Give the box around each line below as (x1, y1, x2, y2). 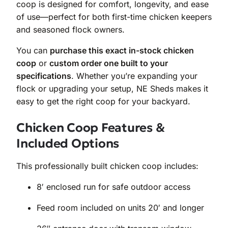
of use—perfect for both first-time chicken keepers (16, 11, 212, 22)
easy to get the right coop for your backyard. (16, 96, 190, 106)
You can (16, 45, 50, 55)
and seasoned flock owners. (16, 24, 125, 35)
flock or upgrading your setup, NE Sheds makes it (16, 83, 208, 94)
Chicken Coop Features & (16, 120, 165, 135)
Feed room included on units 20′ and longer (37, 202, 204, 213)
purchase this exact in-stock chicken (50, 45, 194, 55)
